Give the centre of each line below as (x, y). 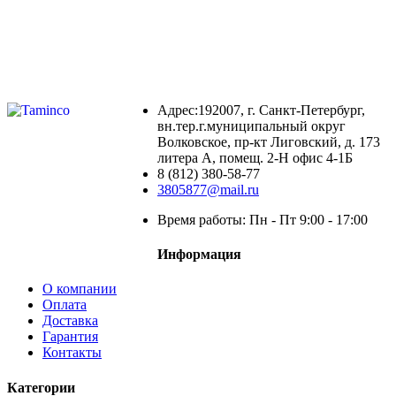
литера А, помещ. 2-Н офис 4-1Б (255, 157)
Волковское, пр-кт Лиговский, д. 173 (269, 141)
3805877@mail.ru (208, 189)
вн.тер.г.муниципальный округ (251, 126)
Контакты (72, 353)
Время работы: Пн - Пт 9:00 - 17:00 (263, 219)
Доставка (70, 321)
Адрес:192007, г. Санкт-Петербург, (261, 110)
